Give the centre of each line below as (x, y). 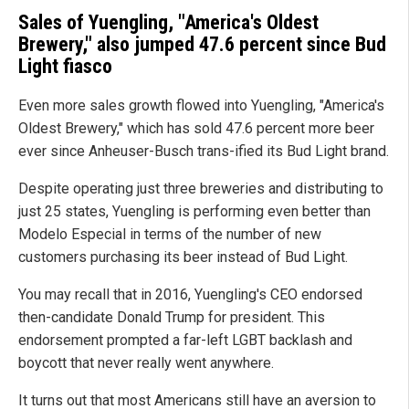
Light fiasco (65, 66)
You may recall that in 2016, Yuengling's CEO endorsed (190, 294)
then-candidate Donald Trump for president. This (172, 317)
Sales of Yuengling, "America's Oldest (168, 22)
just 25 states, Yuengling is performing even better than (194, 211)
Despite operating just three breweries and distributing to (201, 188)
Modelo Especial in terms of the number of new (170, 234)
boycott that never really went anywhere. (146, 362)
